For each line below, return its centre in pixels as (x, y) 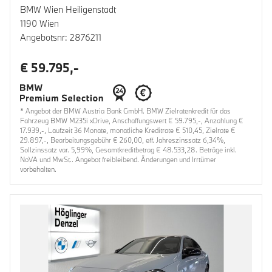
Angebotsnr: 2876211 (61, 37)
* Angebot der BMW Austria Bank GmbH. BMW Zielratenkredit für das (125, 111)
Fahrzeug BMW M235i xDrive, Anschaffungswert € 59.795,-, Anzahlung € (132, 121)
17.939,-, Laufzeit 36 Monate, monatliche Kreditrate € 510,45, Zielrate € (128, 131)
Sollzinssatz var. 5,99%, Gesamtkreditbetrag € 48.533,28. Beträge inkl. (128, 150)
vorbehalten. (38, 169)
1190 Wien (39, 23)
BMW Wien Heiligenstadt (68, 9)
